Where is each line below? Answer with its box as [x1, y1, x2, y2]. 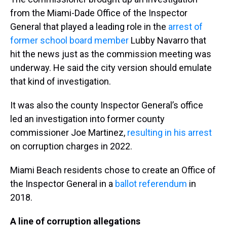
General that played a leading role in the [10, 21, 168, 32]
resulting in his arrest [127, 127, 212, 138]
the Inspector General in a [10, 178, 115, 189]
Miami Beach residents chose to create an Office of [10, 165, 216, 175]
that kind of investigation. [10, 76, 111, 87]
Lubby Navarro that [129, 35, 206, 46]
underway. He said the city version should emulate [10, 62, 212, 73]
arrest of [168, 21, 203, 32]
